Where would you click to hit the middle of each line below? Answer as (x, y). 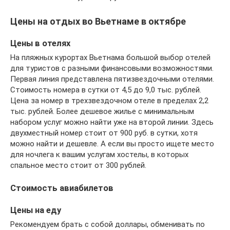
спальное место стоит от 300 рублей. (78, 166)
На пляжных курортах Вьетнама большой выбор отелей (110, 58)
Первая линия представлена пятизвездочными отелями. (112, 79)
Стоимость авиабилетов (62, 188)
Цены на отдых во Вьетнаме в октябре (98, 22)
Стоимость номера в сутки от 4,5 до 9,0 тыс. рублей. (106, 90)
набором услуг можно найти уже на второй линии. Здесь (112, 122)
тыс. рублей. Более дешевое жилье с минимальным (102, 112)
